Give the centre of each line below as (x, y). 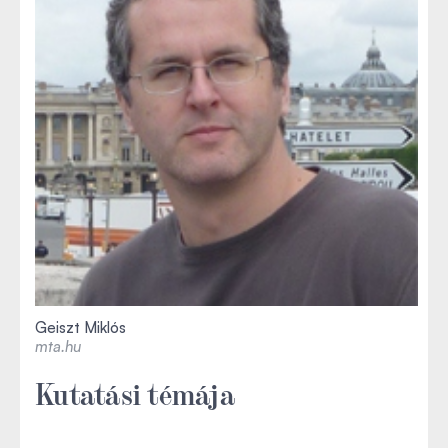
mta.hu (58, 346)
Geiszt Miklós (80, 327)
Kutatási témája (135, 391)
